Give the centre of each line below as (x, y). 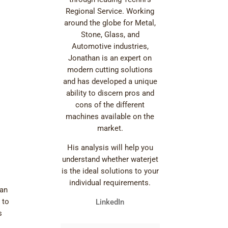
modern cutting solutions (110, 70)
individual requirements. (110, 183)
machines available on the (110, 117)
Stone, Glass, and (110, 35)
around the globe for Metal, (110, 23)
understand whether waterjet (110, 160)
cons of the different (110, 105)
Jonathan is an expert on (110, 58)
